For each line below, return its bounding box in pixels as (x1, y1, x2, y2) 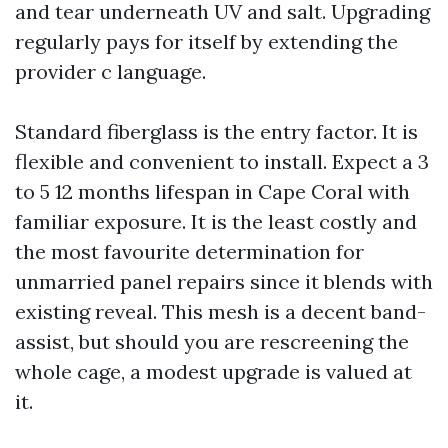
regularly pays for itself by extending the (15, 29, 398, 54)
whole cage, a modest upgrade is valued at (15, 359, 412, 384)
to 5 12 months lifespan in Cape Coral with (15, 179, 410, 204)
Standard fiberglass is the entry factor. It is (15, 119, 418, 144)
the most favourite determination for (15, 239, 364, 264)
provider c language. (15, 59, 206, 84)
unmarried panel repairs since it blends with (15, 269, 433, 294)
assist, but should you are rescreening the (15, 329, 409, 354)
